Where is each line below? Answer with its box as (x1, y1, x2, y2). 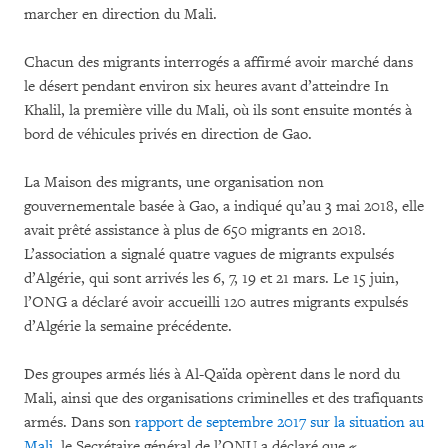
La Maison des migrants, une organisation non (24, 172, 324, 192)
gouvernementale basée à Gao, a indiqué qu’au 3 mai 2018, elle (24, 196, 424, 216)
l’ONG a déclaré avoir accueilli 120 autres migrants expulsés (24, 292, 408, 312)
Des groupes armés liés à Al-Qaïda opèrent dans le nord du (24, 364, 400, 384)
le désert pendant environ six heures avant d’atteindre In (24, 76, 389, 96)
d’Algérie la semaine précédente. (24, 316, 232, 336)
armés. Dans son (24, 412, 135, 432)
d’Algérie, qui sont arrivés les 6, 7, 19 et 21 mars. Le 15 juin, (24, 268, 399, 288)
